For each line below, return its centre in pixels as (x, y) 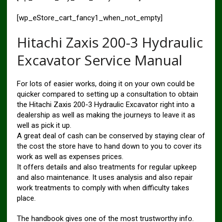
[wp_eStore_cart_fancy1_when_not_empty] (89, 18)
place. (26, 198)
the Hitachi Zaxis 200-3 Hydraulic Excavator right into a (106, 104)
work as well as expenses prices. (70, 156)
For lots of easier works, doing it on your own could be (106, 83)
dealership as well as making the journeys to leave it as (106, 115)
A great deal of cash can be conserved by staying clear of (111, 136)
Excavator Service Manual (99, 60)
